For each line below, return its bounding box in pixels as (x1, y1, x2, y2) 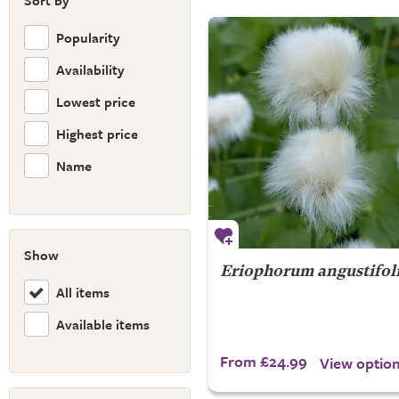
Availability (56, 59, 125, 79)
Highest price (56, 123, 138, 143)
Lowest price (56, 91, 135, 111)
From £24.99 (219, 350, 307, 372)
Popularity (56, 27, 120, 47)
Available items (56, 313, 150, 334)
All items (56, 281, 110, 302)
